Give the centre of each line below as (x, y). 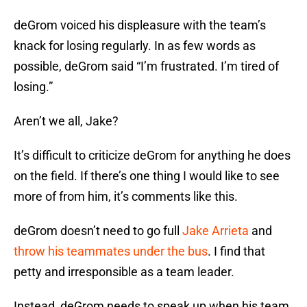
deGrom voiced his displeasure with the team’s (140, 25)
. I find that (236, 251)
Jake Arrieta (216, 231)
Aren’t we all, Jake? (66, 121)
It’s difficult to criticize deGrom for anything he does (152, 156)
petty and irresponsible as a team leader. (124, 272)
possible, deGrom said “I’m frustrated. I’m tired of (146, 66)
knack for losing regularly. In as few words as (135, 46)
